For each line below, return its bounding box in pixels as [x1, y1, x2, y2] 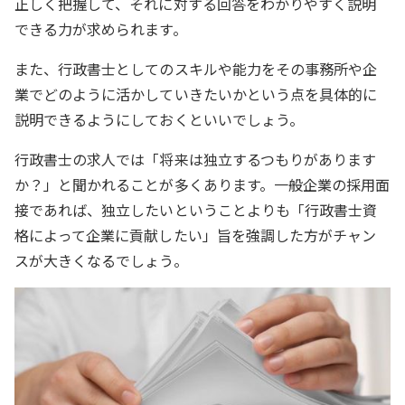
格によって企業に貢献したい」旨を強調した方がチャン [14, 224, 377, 247]
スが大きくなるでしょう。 [14, 250, 188, 272]
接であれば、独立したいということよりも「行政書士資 [14, 199, 378, 221]
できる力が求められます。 [14, 18, 187, 41]
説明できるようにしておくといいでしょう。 [14, 108, 304, 131]
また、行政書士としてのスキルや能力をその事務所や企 [14, 58, 378, 80]
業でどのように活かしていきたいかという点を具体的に [14, 83, 378, 106]
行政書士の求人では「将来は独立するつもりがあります [14, 148, 377, 171]
